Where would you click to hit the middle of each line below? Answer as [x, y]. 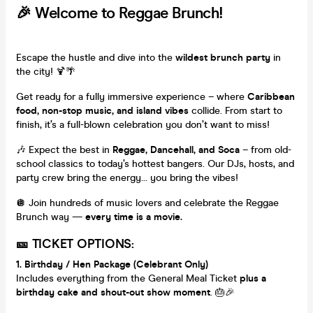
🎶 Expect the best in [64, 150]
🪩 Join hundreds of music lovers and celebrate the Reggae [147, 203]
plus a [253, 278]
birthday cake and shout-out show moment [113, 292]
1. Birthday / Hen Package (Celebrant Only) [112, 264]
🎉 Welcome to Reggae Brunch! [120, 13]
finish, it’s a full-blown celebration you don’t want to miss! [143, 124]
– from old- [265, 150]
